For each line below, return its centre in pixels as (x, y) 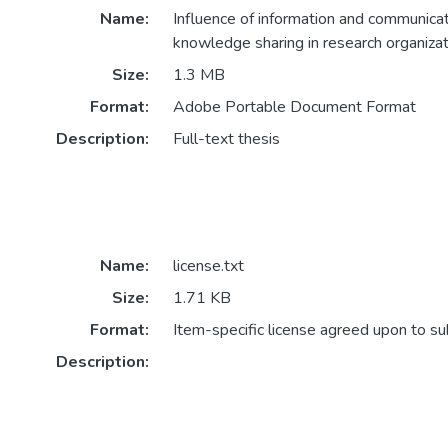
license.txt (208, 266)
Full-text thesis (226, 139)
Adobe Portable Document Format (294, 107)
